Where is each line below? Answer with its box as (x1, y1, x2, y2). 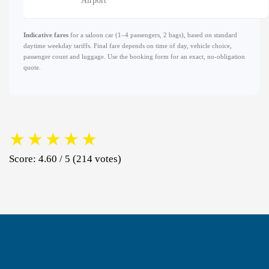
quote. (23, 63, 41, 71)
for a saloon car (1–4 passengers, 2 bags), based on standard (68, 31, 237, 38)
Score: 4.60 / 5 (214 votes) (9, 153, 121, 165)
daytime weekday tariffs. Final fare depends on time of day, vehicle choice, (23, 41, 232, 49)
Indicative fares (23, 31, 68, 38)
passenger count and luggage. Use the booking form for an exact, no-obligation (23, 52, 245, 60)
